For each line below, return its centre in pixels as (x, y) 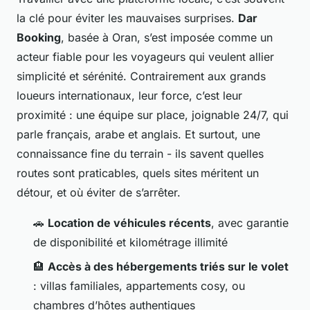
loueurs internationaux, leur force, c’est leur (129, 96)
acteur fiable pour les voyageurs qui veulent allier (145, 57)
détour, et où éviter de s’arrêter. (99, 193)
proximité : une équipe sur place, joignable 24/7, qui (153, 115)
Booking (39, 38)
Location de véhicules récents (129, 223)
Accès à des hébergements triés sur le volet (168, 266)
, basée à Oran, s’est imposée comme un (167, 38)
